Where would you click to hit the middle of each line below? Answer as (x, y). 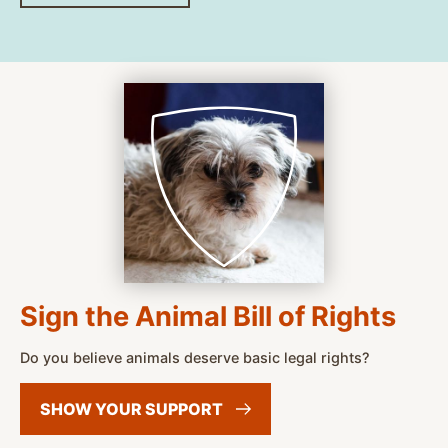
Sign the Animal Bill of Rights (208, 316)
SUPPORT (185, 408)
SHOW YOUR (92, 408)
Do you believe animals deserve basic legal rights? (195, 357)
